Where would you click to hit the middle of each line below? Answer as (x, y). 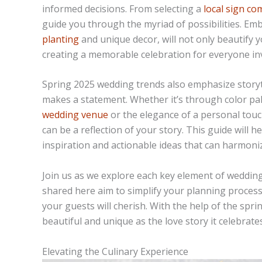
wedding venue (75, 115)
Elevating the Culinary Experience (115, 251)
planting (61, 39)
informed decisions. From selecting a (123, 8)
